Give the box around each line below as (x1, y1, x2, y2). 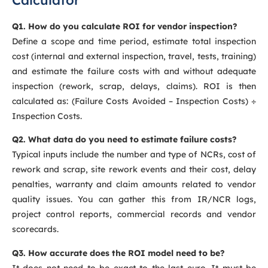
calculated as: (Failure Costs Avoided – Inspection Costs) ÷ (12, 95, 256, 106)
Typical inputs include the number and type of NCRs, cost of (12, 149, 256, 160)
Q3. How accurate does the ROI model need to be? (12, 247, 225, 258)
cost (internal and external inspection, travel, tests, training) (12, 50, 256, 62)
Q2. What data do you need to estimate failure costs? (12, 134, 237, 145)
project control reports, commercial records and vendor (12, 209, 256, 220)
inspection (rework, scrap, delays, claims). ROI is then (12, 80, 256, 92)
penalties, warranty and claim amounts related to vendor (12, 179, 256, 190)
